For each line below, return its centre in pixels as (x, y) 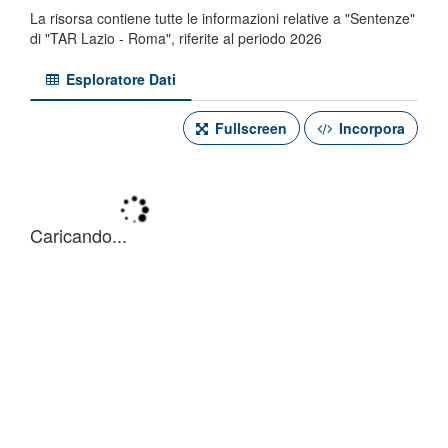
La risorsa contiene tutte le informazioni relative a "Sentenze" (222, 18)
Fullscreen (249, 128)
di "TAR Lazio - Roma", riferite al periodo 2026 (176, 38)
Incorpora (370, 128)
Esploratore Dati (119, 79)
